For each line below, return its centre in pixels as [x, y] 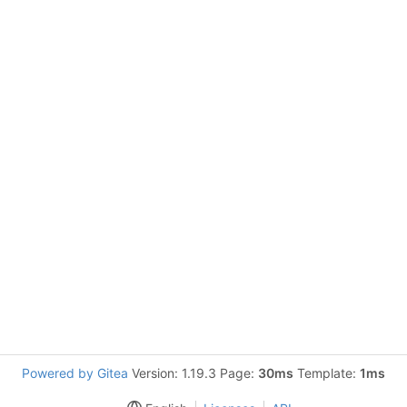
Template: [327, 373]
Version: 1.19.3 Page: [193, 373]
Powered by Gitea [75, 373]
